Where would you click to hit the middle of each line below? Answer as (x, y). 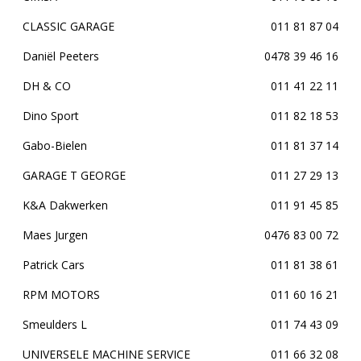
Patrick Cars (54, 265)
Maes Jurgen (55, 235)
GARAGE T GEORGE (74, 175)
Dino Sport (51, 116)
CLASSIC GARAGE (68, 26)
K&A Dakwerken (65, 205)
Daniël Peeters (61, 56)
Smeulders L (55, 324)
